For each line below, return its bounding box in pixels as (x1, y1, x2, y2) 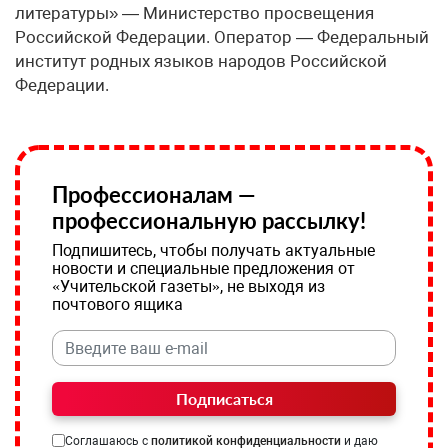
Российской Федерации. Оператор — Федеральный (15, 27, 429, 48)
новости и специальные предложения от (52, 259, 355, 279)
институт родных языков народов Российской (15, 51, 387, 72)
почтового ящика (52, 295, 183, 315)
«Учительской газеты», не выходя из (52, 277, 325, 297)
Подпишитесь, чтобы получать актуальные (52, 241, 375, 261)
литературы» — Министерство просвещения (15, 3, 374, 24)
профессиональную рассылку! (52, 207, 366, 235)
